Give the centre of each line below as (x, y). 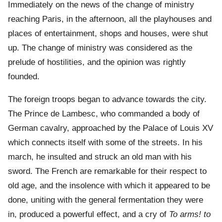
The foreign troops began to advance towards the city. (107, 100)
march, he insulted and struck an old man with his (100, 157)
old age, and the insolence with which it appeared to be (109, 186)
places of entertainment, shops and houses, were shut (108, 34)
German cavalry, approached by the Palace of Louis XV (111, 128)
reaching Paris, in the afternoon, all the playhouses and (110, 19)
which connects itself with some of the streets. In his (105, 143)
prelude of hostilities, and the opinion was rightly (97, 62)
